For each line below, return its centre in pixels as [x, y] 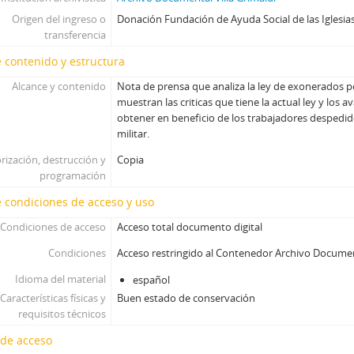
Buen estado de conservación [186, 298]
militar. [134, 134]
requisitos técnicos [62, 314]
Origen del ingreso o [58, 19]
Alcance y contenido [58, 86]
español [152, 280]
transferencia [75, 35]
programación [72, 175]
